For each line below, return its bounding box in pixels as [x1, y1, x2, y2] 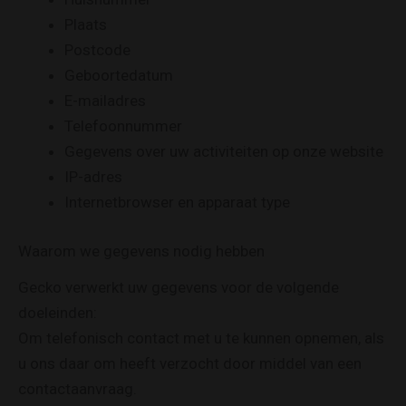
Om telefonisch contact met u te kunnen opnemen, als [18, 328, 384, 347]
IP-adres [64, 168, 122, 187]
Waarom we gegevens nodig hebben [18, 241, 265, 260]
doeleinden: [18, 303, 97, 322]
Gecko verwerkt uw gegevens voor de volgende [18, 277, 339, 296]
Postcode [64, 41, 130, 60]
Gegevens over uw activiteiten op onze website [64, 142, 383, 161]
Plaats [64, 15, 107, 34]
